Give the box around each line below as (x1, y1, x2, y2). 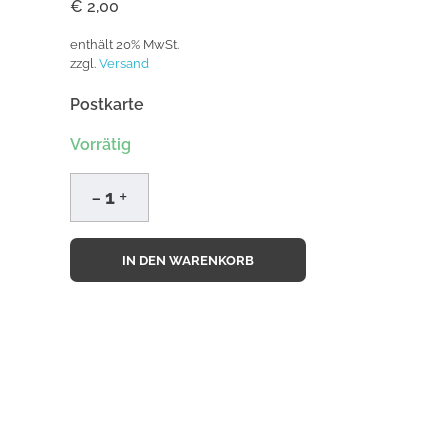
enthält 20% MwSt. (70, 36, 179, 52)
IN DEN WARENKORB (122, 252, 254, 268)
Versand (99, 55, 149, 71)
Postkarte (70, 94, 144, 114)
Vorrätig (70, 134, 131, 154)
